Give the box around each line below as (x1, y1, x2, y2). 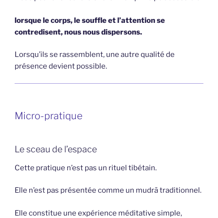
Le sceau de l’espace (15, 144, 97, 155)
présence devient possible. (15, 62, 107, 71)
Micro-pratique (15, 110, 83, 122)
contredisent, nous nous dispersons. (15, 27, 142, 36)
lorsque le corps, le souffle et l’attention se (15, 16, 165, 25)
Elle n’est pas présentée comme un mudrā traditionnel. (15, 186, 201, 195)
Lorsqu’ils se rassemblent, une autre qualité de (15, 50, 175, 59)
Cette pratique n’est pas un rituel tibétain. (15, 163, 157, 172)
